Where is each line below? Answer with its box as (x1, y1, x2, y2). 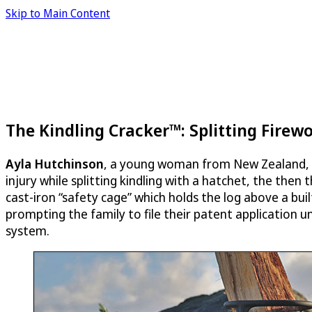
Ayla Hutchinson (6, 155, 104, 172)
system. (6, 221, 49, 239)
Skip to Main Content (6, 6, 110, 21)
